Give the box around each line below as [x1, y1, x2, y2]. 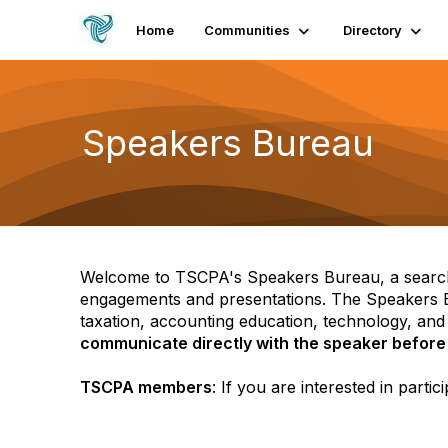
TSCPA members [80, 377, 212, 397]
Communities [204, 22, 290, 38]
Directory [343, 22, 402, 38]
